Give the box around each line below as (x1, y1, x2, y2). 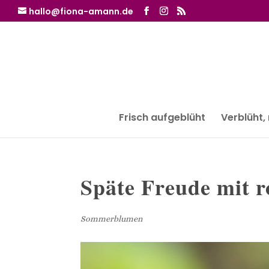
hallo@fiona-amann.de (29, 5, 133, 17)
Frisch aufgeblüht (119, 110, 205, 124)
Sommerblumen (80, 214, 143, 223)
